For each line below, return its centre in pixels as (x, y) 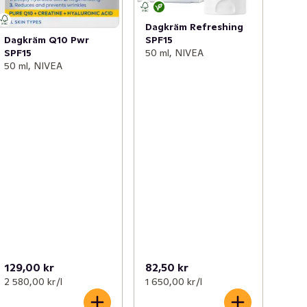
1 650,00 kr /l (173, 282)
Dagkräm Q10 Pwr (47, 40)
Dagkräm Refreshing (194, 26)
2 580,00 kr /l (34, 282)
